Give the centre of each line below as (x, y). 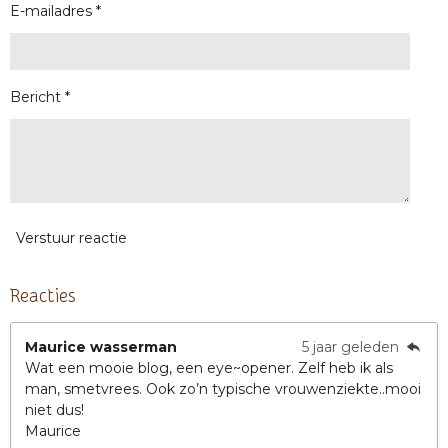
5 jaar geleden (353, 346)
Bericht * (40, 97)
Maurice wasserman (101, 346)
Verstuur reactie (71, 238)
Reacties (43, 295)
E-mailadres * (55, 11)
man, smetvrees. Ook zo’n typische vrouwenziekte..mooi (223, 388)
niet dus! (54, 409)
